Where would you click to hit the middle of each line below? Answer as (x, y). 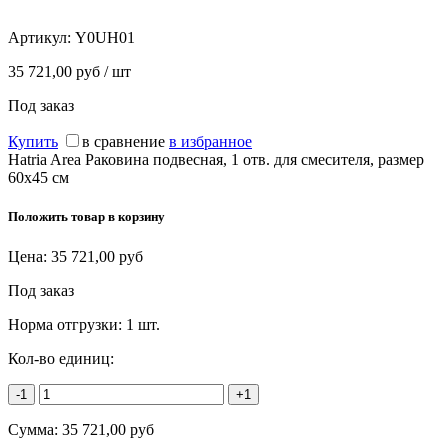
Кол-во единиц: (61, 358)
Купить (33, 142)
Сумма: (35, 429)
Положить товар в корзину (86, 217)
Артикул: (41, 38)
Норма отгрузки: (67, 324)
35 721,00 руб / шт (69, 72)
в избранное (210, 142)
